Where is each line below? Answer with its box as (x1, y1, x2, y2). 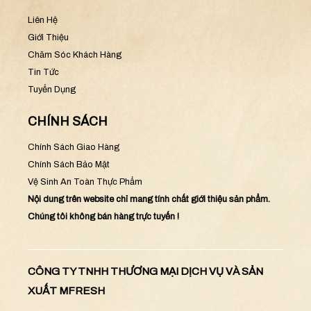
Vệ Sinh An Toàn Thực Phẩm (28, 176, 142, 187)
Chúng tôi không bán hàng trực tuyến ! (28, 211, 179, 221)
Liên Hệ (28, 15, 58, 25)
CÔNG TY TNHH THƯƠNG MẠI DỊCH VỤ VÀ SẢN (28, 266, 263, 278)
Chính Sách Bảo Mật (28, 159, 110, 169)
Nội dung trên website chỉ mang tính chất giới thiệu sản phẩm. (28, 194, 270, 204)
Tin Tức (28, 67, 59, 77)
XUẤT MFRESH (28, 285, 105, 297)
